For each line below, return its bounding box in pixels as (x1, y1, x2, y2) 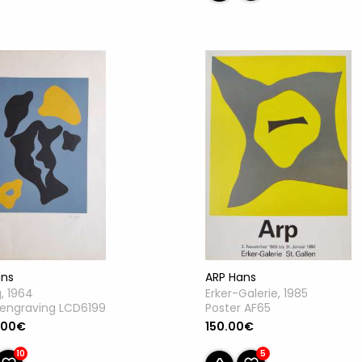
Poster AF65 (205, 299, 271, 316)
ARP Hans (205, 268, 256, 285)
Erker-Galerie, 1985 (205, 284, 308, 301)
